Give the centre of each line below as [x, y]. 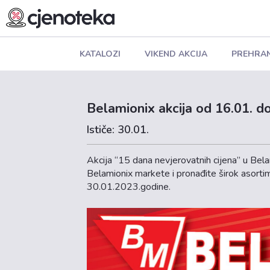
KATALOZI [100, 54]
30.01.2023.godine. [129, 187]
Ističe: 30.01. [118, 130]
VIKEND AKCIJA [176, 54]
